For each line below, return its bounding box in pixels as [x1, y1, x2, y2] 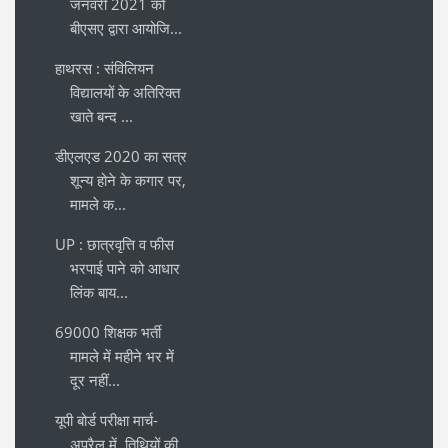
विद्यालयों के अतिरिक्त [70, 81, 180, 102]
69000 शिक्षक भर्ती [55, 321, 161, 342]
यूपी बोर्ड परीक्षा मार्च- [55, 409, 158, 430]
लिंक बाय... [70, 281, 128, 302]
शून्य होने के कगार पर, [70, 169, 186, 190]
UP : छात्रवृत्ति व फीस [55, 233, 174, 254]
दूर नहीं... [70, 369, 120, 390]
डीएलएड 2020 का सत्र [55, 145, 187, 166]
